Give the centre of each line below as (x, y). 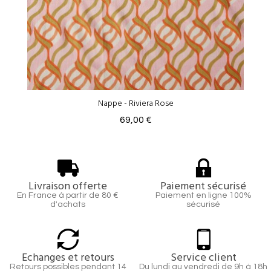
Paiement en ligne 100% (203, 196)
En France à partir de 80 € (68, 196)
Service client (203, 258)
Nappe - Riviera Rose (135, 103)
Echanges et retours (68, 258)
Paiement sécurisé (203, 186)
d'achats (68, 205)
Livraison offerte (68, 186)
